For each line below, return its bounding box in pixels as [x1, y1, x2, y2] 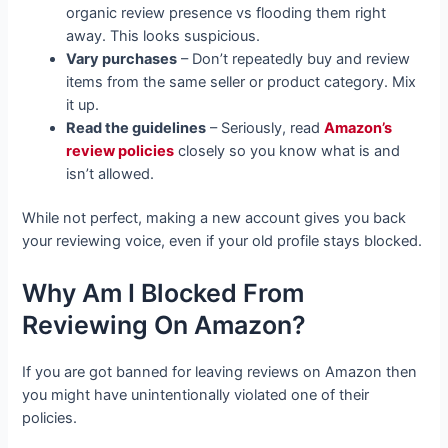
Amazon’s [324, 118, 393, 137]
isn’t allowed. [66, 164, 155, 183]
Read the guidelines [66, 118, 207, 137]
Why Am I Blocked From [22, 277, 305, 308]
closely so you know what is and [174, 141, 401, 160]
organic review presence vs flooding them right [66, 3, 387, 22]
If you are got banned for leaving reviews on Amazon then [22, 362, 418, 381]
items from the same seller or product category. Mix [66, 72, 417, 91]
